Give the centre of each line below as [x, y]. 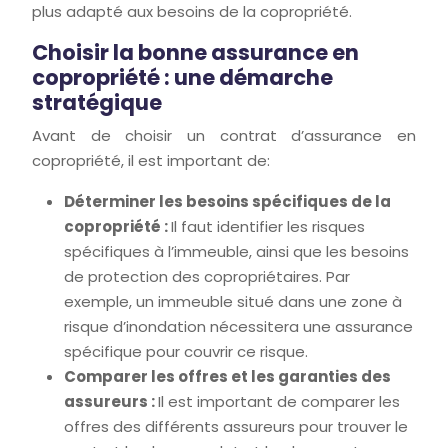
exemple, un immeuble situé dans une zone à [233, 301]
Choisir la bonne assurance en [195, 52]
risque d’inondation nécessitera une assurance [238, 326]
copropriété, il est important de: [151, 160]
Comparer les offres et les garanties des [227, 376]
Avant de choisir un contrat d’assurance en [224, 135]
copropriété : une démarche [182, 77]
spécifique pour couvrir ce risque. [186, 351]
